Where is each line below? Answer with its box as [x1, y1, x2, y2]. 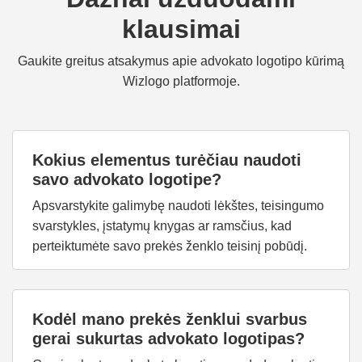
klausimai [121, 15, 241, 44]
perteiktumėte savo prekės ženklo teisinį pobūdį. [32, 239, 307, 253]
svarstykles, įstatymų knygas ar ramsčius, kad [32, 219, 292, 233]
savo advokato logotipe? [32, 170, 221, 188]
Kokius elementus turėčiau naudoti [32, 151, 301, 169]
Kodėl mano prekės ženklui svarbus [32, 310, 307, 328]
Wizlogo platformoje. [122, 74, 240, 88]
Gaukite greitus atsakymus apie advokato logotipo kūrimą [18, 54, 344, 68]
